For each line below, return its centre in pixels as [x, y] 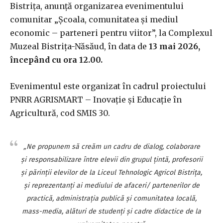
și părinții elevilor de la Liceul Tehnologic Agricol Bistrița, [111, 172]
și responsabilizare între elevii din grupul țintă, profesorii [111, 159]
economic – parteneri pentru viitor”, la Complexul [111, 33]
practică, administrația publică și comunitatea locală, [111, 198]
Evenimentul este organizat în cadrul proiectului [108, 86]
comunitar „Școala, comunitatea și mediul [94, 19]
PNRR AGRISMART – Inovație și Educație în [96, 99]
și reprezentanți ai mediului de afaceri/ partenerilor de [111, 185]
